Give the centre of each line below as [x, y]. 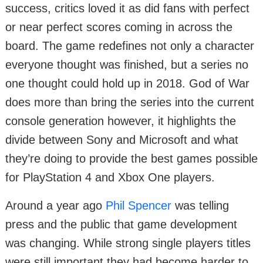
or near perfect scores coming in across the [119, 27]
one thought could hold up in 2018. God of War [127, 84]
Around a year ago [55, 206]
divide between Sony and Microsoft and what [122, 140]
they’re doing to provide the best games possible [131, 159]
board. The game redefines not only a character [130, 46]
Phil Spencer [139, 206]
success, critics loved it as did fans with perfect [127, 9]
